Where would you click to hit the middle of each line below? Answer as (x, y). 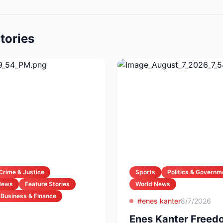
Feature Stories (47, 184)
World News (153, 184)
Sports (145, 172)
